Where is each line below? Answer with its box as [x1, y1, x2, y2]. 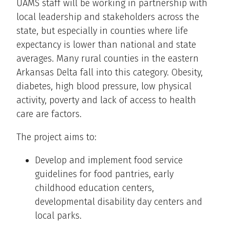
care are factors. [16, 108, 82, 120]
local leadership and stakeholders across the [16, 11, 199, 23]
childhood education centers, [35, 182, 154, 194]
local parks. [35, 210, 82, 222]
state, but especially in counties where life [16, 25, 188, 37]
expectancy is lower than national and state [16, 39, 196, 51]
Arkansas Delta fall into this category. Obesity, [16, 67, 203, 79]
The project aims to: [16, 131, 97, 143]
